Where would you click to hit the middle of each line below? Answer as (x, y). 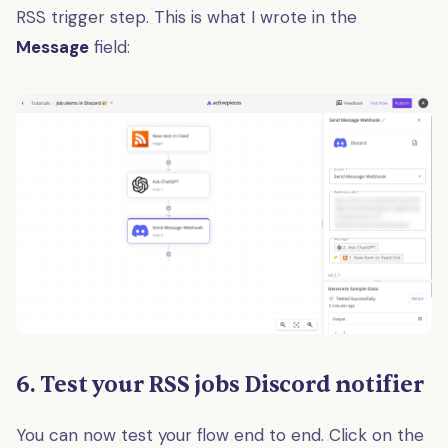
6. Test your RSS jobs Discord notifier (220, 384)
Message (52, 46)
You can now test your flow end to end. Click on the (220, 434)
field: (109, 46)
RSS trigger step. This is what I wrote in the (186, 16)
